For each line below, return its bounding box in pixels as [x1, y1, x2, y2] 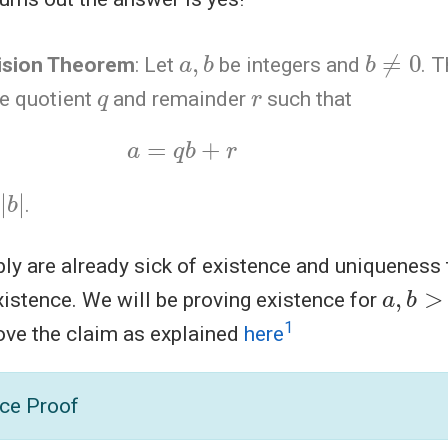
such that [262, 86, 353, 111]
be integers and [213, 52, 365, 77]
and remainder [108, 86, 252, 111]
